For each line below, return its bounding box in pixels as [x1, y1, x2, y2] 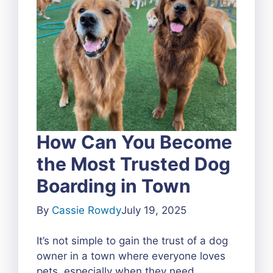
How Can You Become [37, 131, 232, 154]
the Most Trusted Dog [37, 153, 230, 175]
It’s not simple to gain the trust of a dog [37, 235, 228, 247]
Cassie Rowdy [52, 204, 121, 217]
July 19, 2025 [121, 204, 186, 217]
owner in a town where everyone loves [37, 250, 225, 263]
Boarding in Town [37, 175, 191, 197]
